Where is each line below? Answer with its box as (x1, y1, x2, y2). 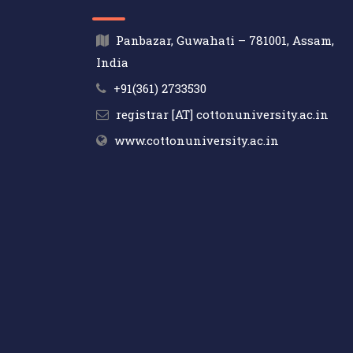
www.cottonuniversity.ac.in (114, 132, 279, 149)
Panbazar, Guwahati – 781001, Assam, (116, 32, 334, 49)
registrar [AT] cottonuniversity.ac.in (116, 106, 329, 123)
